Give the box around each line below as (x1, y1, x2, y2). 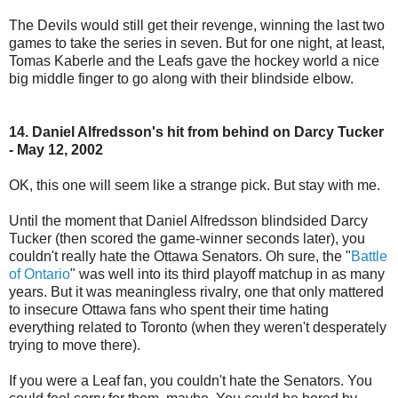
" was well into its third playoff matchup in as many (70, 266, 385, 282)
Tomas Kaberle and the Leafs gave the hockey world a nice (9, 52, 379, 68)
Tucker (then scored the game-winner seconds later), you (9, 230, 365, 246)
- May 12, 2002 (9, 141, 103, 157)
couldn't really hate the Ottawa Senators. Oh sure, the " (9, 248, 351, 264)
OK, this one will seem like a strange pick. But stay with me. (9, 177, 380, 193)
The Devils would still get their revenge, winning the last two (9, 17, 385, 33)
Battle (351, 248, 387, 264)
